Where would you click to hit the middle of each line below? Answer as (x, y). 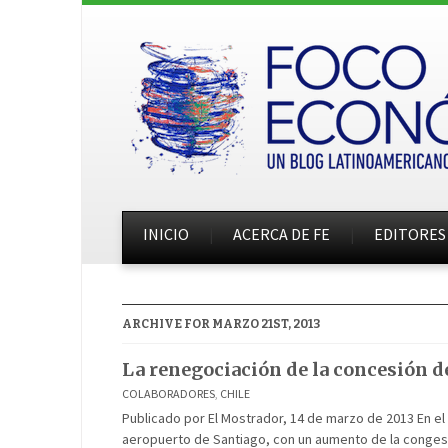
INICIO (166, 234)
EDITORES (410, 234)
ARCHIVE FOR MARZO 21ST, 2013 (221, 324)
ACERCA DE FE (281, 234)
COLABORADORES (168, 393)
